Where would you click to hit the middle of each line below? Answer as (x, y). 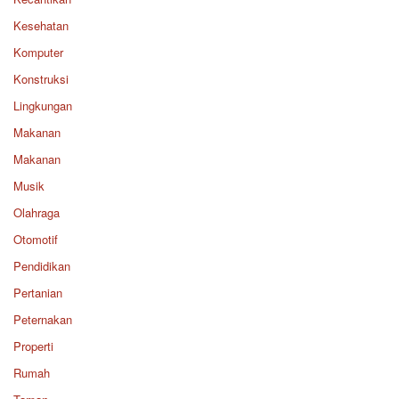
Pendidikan (42, 266)
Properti (33, 346)
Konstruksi (41, 79)
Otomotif (36, 240)
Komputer (38, 53)
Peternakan (43, 320)
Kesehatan (41, 26)
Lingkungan (43, 106)
